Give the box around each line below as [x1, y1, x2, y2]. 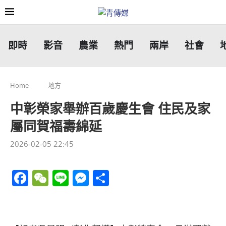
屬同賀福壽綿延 [10, 119, 102, 134]
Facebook [28, 167, 100, 189]
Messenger [89, 167, 171, 189]
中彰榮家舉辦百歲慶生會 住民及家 [10, 101, 210, 117]
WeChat [48, 167, 107, 189]
